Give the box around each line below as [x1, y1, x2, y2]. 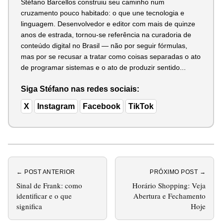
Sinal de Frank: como [16, 180, 82, 190]
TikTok [128, 102, 154, 111]
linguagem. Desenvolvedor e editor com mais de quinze [21, 19, 195, 28]
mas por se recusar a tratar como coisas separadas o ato [21, 52, 201, 60]
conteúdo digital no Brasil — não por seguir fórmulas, [21, 41, 187, 50]
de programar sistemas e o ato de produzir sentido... [21, 63, 186, 71]
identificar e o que [16, 190, 72, 201]
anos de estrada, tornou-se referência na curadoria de [21, 30, 191, 39]
